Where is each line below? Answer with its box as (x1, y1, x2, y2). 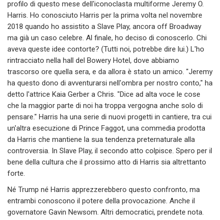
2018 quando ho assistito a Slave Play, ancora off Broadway (7, 22, 201, 31)
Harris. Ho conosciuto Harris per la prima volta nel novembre (7, 10, 202, 20)
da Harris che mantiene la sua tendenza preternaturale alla (7, 135, 195, 144)
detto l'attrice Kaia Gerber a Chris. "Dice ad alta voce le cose (7, 89, 200, 99)
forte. (7, 168, 25, 178)
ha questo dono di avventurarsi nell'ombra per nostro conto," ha (7, 78, 213, 87)
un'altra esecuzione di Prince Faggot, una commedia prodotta (7, 123, 205, 133)
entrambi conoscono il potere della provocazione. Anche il (7, 196, 195, 205)
